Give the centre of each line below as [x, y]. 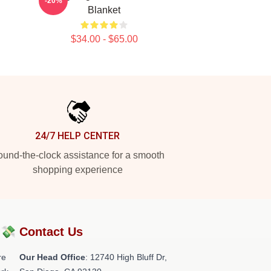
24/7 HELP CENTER [77, 136]
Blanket [104, 10]
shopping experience [77, 170]
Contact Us [51, 232]
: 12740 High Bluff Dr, [126, 257]
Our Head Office [52, 257]
